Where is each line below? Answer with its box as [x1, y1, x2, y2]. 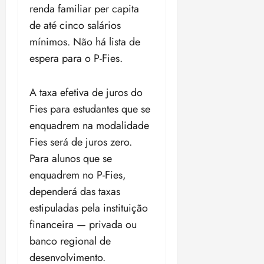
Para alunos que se [29, 151, 112, 167]
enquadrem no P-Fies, [29, 167, 126, 183]
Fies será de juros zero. [29, 134, 132, 150]
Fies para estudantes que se [29, 101, 150, 117]
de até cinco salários [29, 18, 121, 34]
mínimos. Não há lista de [29, 34, 140, 50]
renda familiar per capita [29, 1, 139, 17]
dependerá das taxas [29, 184, 120, 200]
